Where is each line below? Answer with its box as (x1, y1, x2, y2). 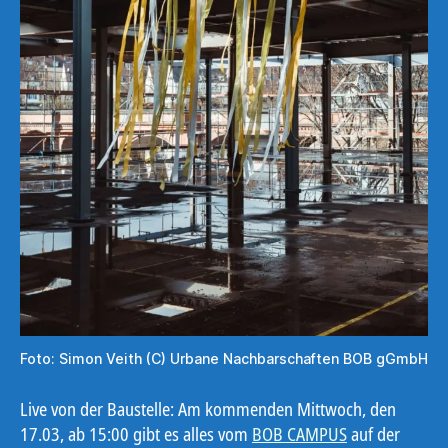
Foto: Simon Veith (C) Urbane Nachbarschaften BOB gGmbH (20, 349, 428, 367)
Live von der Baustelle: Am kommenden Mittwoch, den (20, 396, 396, 421)
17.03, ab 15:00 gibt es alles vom (20, 421, 252, 446)
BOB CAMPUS (252, 421, 347, 446)
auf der (347, 421, 400, 446)
